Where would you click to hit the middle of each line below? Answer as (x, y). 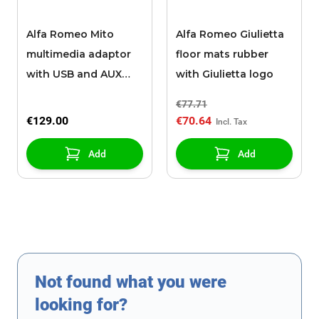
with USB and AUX (74, 74)
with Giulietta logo (225, 74)
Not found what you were (131, 282)
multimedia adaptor (79, 54)
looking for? (81, 305)
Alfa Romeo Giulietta (230, 35)
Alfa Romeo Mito (70, 35)
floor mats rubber (222, 54)
